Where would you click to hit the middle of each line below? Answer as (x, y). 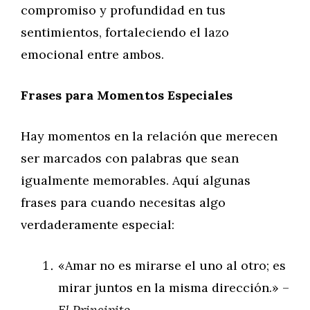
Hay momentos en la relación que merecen (149, 136)
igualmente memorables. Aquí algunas (136, 180)
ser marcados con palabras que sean (130, 158)
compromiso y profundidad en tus (123, 10)
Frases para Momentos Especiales (127, 95)
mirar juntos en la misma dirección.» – (174, 288)
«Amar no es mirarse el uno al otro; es (172, 265)
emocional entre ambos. (92, 54)
